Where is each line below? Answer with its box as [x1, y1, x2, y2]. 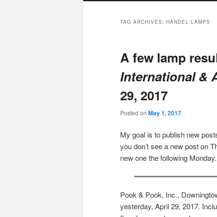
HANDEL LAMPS [166, 18, 210, 26]
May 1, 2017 [148, 108, 181, 117]
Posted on [120, 108, 148, 117]
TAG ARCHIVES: [120, 18, 166, 26]
